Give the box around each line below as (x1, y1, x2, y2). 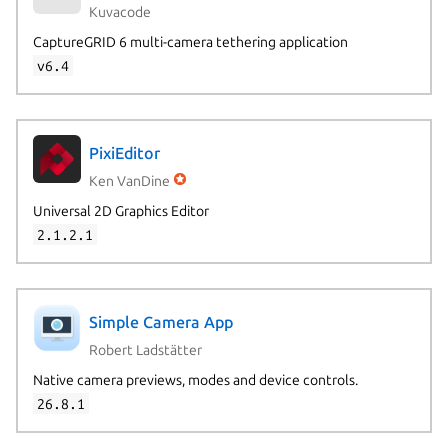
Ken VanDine (88, 172, 170, 189)
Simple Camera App (88, 313, 233, 332)
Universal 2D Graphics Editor (32, 202, 209, 219)
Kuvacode (88, 3, 151, 20)
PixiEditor (88, 144, 160, 163)
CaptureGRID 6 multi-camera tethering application (32, 33, 348, 50)
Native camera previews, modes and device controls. (32, 371, 358, 388)
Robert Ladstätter (88, 341, 202, 358)
